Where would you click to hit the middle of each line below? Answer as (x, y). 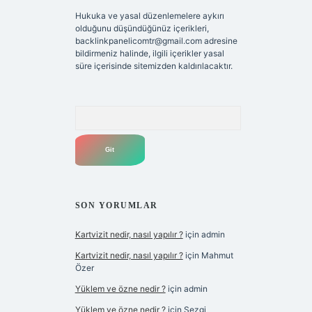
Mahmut (217, 256)
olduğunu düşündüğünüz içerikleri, (142, 29)
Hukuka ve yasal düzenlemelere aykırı (149, 16)
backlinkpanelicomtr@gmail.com (138, 41)
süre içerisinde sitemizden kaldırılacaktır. (154, 66)
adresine (219, 41)
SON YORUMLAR (116, 206)
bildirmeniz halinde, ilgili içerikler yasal (149, 54)
